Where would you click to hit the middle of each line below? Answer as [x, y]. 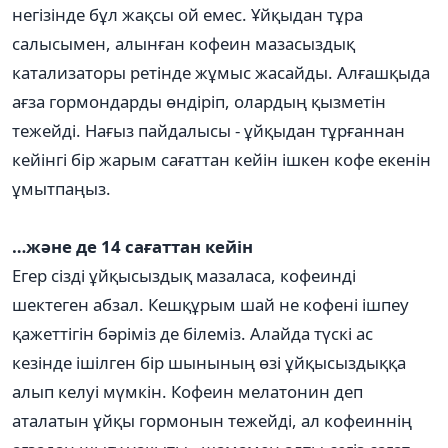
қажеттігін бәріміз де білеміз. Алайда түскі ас [192, 333]
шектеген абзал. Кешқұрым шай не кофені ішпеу [210, 304]
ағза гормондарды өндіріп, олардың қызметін [199, 101]
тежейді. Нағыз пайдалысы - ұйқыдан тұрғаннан [208, 130]
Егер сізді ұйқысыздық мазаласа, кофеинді [184, 275]
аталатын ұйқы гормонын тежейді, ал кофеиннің [212, 420]
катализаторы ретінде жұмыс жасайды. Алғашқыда [221, 72]
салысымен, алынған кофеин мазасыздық [183, 43]
